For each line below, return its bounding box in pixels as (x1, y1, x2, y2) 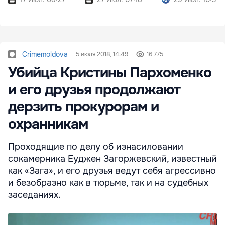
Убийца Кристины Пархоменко (8, 63, 211, 82)
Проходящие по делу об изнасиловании (8, 141, 183, 152)
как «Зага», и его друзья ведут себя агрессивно (8, 165, 216, 176)
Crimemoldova (22, 49, 68, 59)
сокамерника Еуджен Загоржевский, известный (8, 153, 217, 164)
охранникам (8, 115, 88, 133)
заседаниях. (8, 189, 61, 200)
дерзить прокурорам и (8, 97, 159, 116)
